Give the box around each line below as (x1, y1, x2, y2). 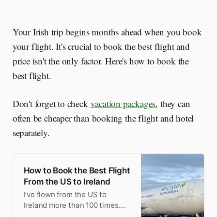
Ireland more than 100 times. (23, 200, 121, 210)
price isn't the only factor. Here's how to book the (12, 55, 189, 67)
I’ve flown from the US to (23, 189, 107, 199)
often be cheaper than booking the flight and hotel (12, 112, 194, 124)
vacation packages (90, 97, 156, 110)
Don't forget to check (12, 97, 91, 110)
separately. (12, 126, 50, 139)
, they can (155, 97, 190, 110)
